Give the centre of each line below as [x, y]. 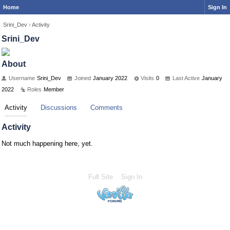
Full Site [100, 177]
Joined [83, 78]
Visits [147, 78]
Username [22, 78]
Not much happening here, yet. [47, 143]
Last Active [186, 78]
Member [54, 89]
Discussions [59, 108]
